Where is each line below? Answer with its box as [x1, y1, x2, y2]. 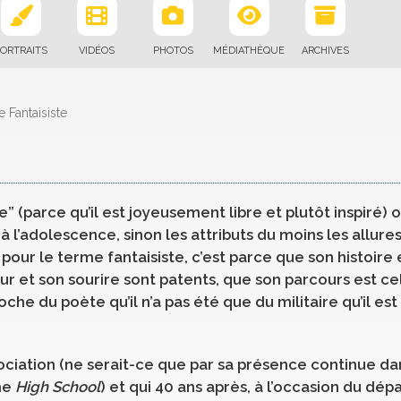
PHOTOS [152, 45, 193, 56]
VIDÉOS [79, 45, 115, 56]
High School [15, 378, 100, 396]
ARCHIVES [301, 45, 349, 56]
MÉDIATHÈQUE [213, 45, 285, 56]
